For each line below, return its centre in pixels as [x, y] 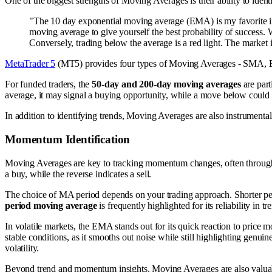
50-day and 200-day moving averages [166, 84]
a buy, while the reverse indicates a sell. [78, 174]
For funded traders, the [49, 84]
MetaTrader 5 [30, 64]
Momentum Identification [68, 140]
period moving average [51, 205]
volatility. [22, 248]
